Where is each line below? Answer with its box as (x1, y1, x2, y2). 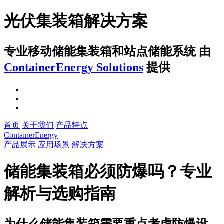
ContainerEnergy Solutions (4, 60, 143, 74)
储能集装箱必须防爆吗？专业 (4, 162, 212, 181)
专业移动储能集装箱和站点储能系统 (4, 44, 199, 58)
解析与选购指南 (4, 184, 116, 203)
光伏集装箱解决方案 (4, 12, 148, 30)
